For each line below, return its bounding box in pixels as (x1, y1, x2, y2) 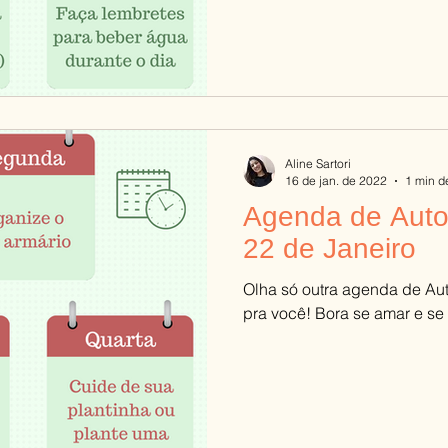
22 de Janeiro (243, 233, 416, 264)
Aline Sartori (285, 156, 351, 171)
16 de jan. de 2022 (285, 173, 387, 188)
